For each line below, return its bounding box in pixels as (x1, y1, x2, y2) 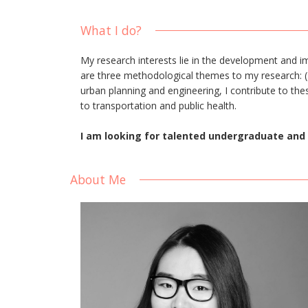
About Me (70, 171, 126, 188)
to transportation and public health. (80, 99, 236, 112)
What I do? (80, 22, 142, 38)
